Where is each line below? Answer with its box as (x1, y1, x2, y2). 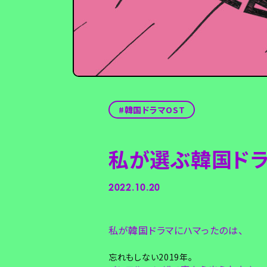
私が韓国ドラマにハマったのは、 (108, 223, 244, 238)
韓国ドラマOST (124, 104, 185, 116)
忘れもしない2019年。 (108, 251, 193, 263)
